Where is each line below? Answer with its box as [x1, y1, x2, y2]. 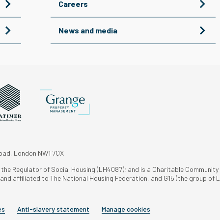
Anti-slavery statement [17, 204, 89, 213]
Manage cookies [101, 204, 150, 213]
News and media [58, 25, 117, 35]
